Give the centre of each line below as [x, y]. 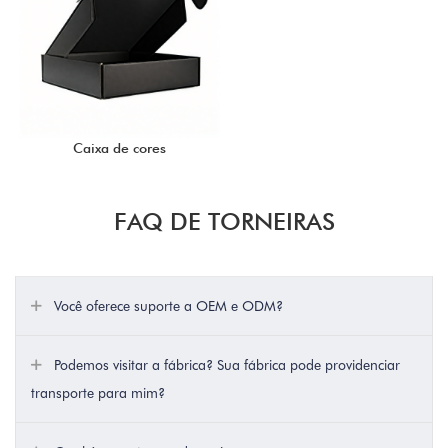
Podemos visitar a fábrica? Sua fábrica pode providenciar [225, 365]
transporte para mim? [98, 393]
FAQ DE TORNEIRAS [224, 222]
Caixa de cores [119, 148]
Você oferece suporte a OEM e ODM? [166, 306]
